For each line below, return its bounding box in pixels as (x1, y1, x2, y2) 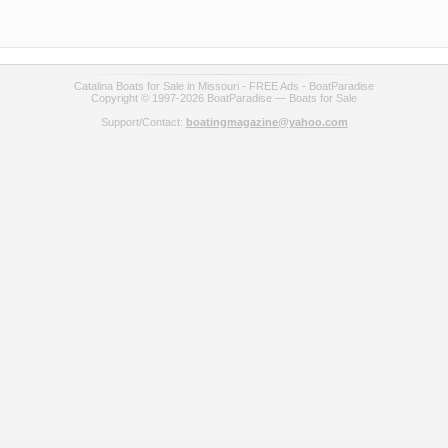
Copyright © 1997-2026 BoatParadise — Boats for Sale (91, 92, 357, 104)
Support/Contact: (100, 116, 186, 128)
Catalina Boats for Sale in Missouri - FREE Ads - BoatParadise (74, 80, 374, 92)
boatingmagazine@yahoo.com (185, 116, 348, 128)
